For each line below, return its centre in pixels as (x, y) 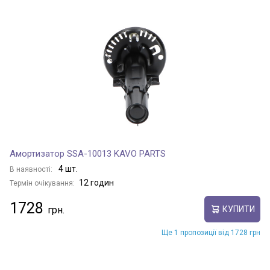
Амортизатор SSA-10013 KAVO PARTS (88, 154)
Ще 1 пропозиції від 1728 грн (211, 233)
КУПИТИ (238, 209)
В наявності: (32, 169)
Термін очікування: (42, 183)
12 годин (96, 183)
